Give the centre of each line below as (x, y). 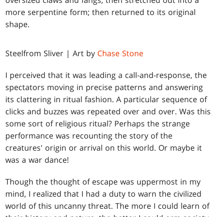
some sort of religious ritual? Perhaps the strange (98, 124)
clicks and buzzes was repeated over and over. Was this (108, 112)
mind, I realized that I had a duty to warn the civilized (104, 194)
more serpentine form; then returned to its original (101, 12)
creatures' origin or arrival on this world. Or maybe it (104, 148)
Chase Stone (121, 54)
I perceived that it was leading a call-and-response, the (106, 75)
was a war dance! (37, 160)
